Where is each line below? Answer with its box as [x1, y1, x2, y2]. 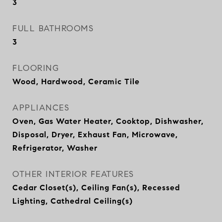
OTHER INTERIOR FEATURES [12, 169, 134, 179]
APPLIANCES [12, 103, 69, 113]
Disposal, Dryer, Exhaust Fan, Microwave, [12, 130, 178, 139]
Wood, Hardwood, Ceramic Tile [12, 77, 140, 86]
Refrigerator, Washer [12, 143, 98, 153]
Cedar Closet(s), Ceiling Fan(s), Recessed [12, 183, 180, 192]
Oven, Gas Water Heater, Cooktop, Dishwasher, [12, 116, 204, 126]
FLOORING [12, 63, 59, 73]
